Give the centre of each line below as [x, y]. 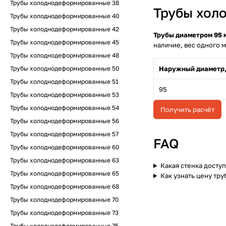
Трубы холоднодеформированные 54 [65, 108]
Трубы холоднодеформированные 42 [65, 29]
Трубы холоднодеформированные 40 [65, 16]
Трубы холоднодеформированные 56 [65, 121]
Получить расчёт [187, 109]
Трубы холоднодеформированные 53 [65, 95]
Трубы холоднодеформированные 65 [65, 173]
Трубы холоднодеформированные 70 [64, 200]
